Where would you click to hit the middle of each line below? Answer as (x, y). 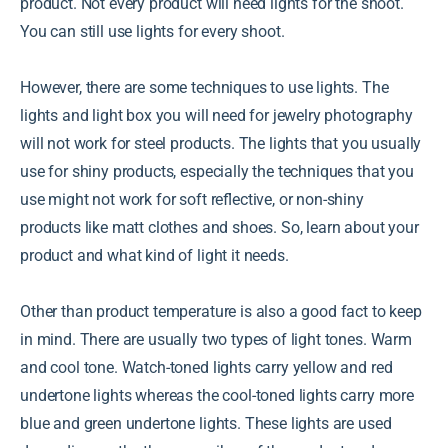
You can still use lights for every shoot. (152, 31)
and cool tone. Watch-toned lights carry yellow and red (206, 367)
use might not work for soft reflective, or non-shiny (192, 199)
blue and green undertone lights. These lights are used (206, 423)
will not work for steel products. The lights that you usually (221, 143)
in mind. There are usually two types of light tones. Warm (216, 339)
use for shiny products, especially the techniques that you (217, 171)
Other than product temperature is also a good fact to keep (221, 311)
